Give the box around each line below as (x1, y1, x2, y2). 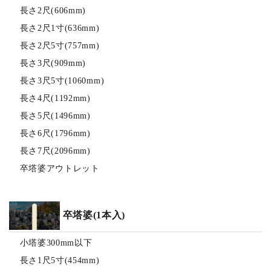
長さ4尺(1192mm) (19, 93, 91, 103)
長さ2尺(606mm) (19, 5, 87, 15)
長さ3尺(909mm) (19, 58, 87, 68)
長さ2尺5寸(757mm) (19, 41, 100, 50)
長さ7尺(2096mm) (19, 146, 91, 155)
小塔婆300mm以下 (19, 238, 93, 247)
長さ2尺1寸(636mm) (19, 23, 100, 33)
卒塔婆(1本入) (62, 210, 126, 221)
